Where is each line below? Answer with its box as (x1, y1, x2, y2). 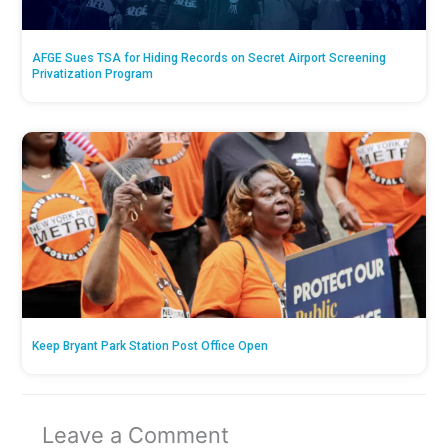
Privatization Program (32, 66, 154, 81)
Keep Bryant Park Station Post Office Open (32, 338, 269, 353)
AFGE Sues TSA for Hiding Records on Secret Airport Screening (32, 50, 387, 65)
